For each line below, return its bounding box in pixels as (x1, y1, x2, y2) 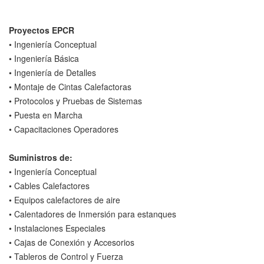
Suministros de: (9, 151, 72, 163)
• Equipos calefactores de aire (9, 193, 120, 206)
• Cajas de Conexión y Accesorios (9, 236, 134, 248)
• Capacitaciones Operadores (9, 123, 118, 135)
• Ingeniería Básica (9, 52, 79, 64)
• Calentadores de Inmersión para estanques (9, 207, 176, 220)
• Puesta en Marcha (9, 108, 82, 121)
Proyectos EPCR (9, 24, 74, 36)
